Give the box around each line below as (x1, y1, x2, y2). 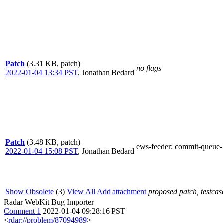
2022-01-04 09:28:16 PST (43, 206, 125, 215)
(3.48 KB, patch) (27, 137, 80, 146)
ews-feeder (136, 142, 171, 151)
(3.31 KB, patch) (27, 59, 80, 68)
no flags (136, 63, 161, 72)
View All (67, 187, 95, 196)
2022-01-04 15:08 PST (5, 146, 78, 155)
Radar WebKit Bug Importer (4, 197, 94, 206)
